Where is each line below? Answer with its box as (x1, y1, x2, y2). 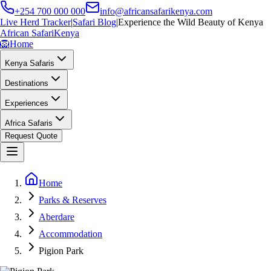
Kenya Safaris (5, 59, 54, 68)
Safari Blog (73, 17, 116, 27)
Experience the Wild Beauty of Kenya (118, 17, 263, 27)
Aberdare (39, 212, 74, 222)
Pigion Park (39, 246, 83, 256)
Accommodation (39, 229, 102, 239)
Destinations (5, 79, 48, 88)
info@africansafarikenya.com (100, 6, 212, 16)
